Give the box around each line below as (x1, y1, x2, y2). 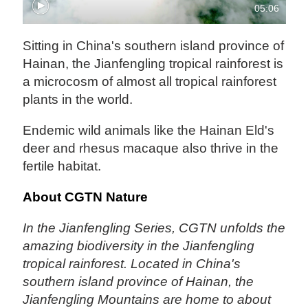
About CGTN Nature (23, 190, 148, 205)
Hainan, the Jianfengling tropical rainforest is (23, 56, 284, 71)
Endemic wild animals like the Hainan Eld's (23, 123, 275, 138)
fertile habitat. (23, 159, 102, 174)
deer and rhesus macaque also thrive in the (23, 141, 279, 156)
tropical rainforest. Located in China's (23, 256, 241, 272)
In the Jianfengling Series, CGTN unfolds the (23, 221, 286, 236)
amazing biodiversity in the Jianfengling (23, 239, 255, 254)
